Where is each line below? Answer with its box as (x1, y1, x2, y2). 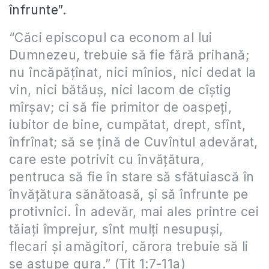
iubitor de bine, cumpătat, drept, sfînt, (9, 116, 246, 132)
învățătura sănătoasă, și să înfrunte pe (9, 186, 249, 202)
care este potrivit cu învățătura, (9, 151, 205, 167)
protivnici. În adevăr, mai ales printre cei (9, 204, 259, 219)
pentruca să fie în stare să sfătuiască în (9, 169, 255, 184)
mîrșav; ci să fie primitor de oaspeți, (9, 99, 232, 115)
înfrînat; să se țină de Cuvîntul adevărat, (9, 134, 258, 150)
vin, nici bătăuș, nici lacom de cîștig (9, 82, 232, 97)
